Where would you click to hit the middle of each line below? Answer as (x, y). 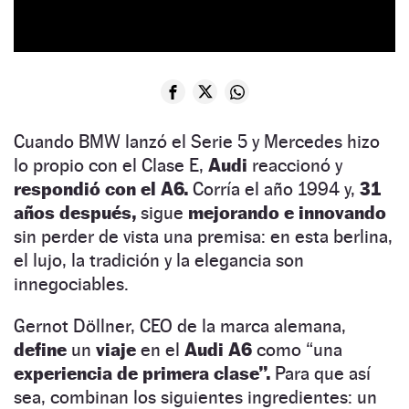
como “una (297, 350)
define (40, 350)
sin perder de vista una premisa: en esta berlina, (203, 237)
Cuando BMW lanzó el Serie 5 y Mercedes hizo (197, 142)
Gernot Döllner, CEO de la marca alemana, (180, 326)
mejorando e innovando (285, 213)
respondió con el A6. (101, 189)
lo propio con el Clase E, (111, 166)
